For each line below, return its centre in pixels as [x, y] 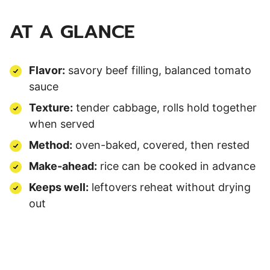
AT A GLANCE [72, 31]
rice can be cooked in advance [176, 166]
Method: [51, 145]
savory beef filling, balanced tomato [158, 70]
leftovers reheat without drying [170, 187]
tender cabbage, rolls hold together [165, 107]
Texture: [51, 107]
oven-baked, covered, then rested [161, 145]
